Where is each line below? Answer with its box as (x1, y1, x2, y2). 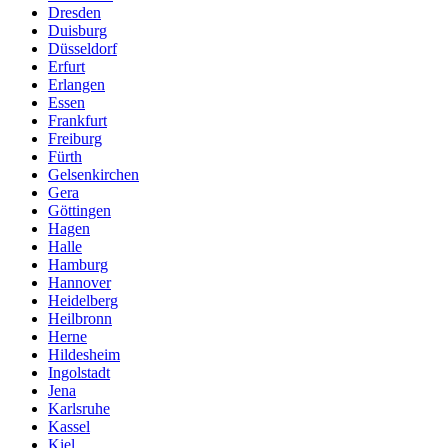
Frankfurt (48, 111, 107, 129)
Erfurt (48, 57, 85, 75)
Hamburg (48, 255, 108, 273)
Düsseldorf (48, 39, 117, 57)
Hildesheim (48, 345, 120, 363)
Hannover (48, 273, 111, 291)
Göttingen (48, 201, 111, 219)
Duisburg (48, 21, 107, 39)
